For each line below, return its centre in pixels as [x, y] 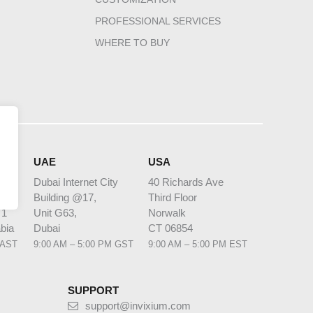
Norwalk [167, 213]
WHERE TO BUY [132, 43]
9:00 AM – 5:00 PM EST [198, 245]
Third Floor [173, 198]
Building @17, [65, 198]
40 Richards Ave [186, 182]
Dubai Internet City [76, 182]
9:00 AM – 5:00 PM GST [83, 245]
